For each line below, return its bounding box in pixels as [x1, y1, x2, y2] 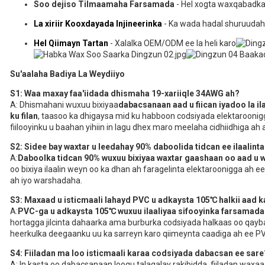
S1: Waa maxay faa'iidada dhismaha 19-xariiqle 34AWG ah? [10, 89, 240, 99]
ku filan [10, 111, 38, 121]
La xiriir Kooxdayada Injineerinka [34, 19, 162, 29]
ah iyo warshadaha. [10, 176, 82, 186]
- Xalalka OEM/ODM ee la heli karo [108, 38, 236, 49]
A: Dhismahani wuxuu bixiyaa [10, 100, 118, 110]
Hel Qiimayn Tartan [34, 38, 108, 49]
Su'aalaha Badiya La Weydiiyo [10, 69, 125, 79]
